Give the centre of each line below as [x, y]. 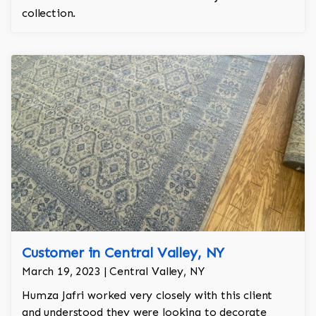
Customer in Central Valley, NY [123, 253]
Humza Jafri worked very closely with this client [147, 296]
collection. [49, 13]
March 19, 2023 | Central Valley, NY [113, 272]
